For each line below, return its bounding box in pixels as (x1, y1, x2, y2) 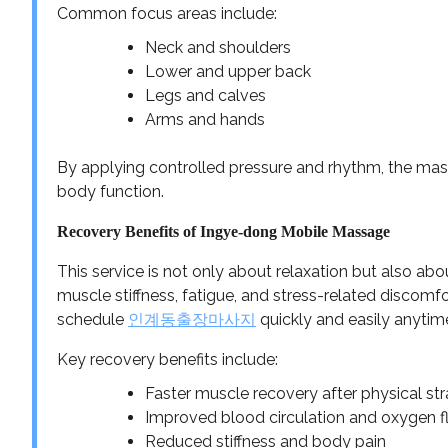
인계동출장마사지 (128, 309, 256, 329)
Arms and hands (145, 109, 265, 129)
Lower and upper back (145, 61, 311, 81)
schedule (57, 309, 128, 329)
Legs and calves (145, 85, 266, 105)
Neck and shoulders (145, 37, 291, 57)
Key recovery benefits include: (57, 349, 278, 369)
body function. (57, 181, 164, 201)
